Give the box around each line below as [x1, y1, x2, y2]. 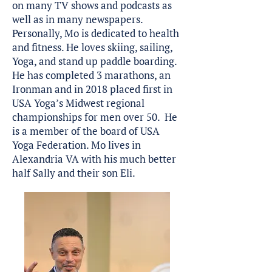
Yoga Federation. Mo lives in [12, 138, 141, 152]
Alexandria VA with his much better [12, 152, 176, 166]
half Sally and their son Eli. [12, 166, 135, 180]
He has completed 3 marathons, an [12, 68, 171, 82]
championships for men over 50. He [12, 110, 177, 124]
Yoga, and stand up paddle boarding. [12, 54, 177, 68]
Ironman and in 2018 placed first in [12, 82, 172, 96]
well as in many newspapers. [12, 12, 143, 26]
